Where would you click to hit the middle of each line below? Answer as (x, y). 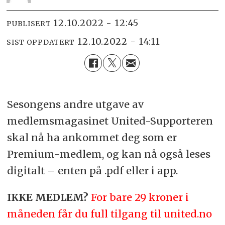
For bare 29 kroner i (140, 197)
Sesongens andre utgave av (75, 104)
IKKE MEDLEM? (47, 197)
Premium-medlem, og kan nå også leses (108, 154)
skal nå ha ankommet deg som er (92, 137)
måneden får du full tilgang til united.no (109, 213)
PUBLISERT (29, 24)
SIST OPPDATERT (41, 42)
